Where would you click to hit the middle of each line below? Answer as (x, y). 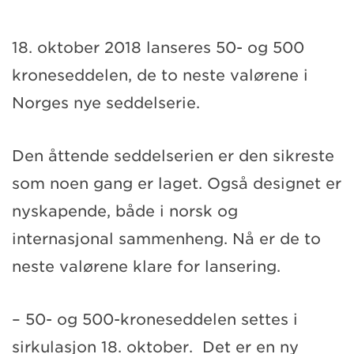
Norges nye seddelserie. (106, 103)
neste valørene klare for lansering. (146, 266)
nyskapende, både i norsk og (125, 211)
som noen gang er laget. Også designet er (177, 183)
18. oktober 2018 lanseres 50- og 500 (158, 47)
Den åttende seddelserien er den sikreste (173, 156)
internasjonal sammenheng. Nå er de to (166, 239)
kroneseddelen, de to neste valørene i (160, 75)
